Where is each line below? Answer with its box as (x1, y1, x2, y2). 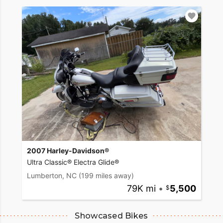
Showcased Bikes (75, 211, 148, 221)
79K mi (126, 183, 156, 194)
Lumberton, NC (27, 171, 77, 180)
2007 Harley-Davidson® (27, 146, 109, 155)
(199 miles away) (79, 171, 134, 180)
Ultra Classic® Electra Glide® (27, 157, 119, 166)
